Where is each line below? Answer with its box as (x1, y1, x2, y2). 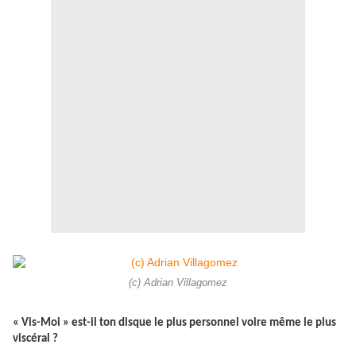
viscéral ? (13, 333, 58, 346)
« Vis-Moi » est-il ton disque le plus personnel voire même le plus (13, 317, 336, 330)
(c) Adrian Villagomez (129, 277, 227, 289)
